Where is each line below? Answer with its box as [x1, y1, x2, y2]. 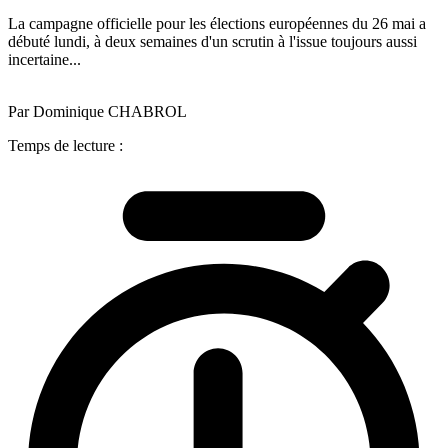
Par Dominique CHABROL [8, 102, 187, 120]
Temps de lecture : [8, 136, 123, 154]
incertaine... [8, 50, 81, 68]
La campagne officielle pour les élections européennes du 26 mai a [8, 14, 426, 32]
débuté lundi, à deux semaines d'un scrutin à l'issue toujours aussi [8, 32, 417, 50]
